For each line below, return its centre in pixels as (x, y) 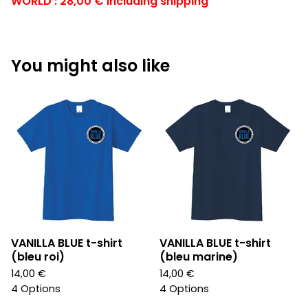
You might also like (90, 66)
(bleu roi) (38, 257)
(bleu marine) (199, 257)
